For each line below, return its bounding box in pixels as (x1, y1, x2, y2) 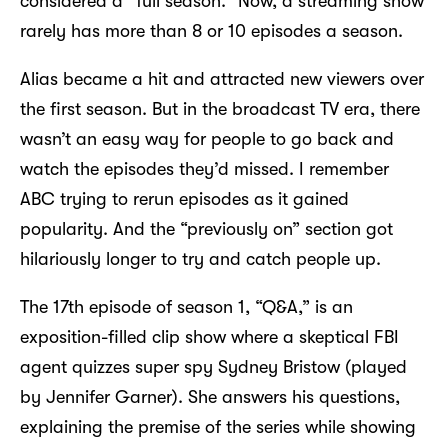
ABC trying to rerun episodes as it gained (20, 188, 349, 209)
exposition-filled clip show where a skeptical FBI (20, 326, 399, 347)
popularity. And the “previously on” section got (20, 218, 393, 239)
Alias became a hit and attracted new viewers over (20, 68, 424, 89)
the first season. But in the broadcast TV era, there (20, 98, 420, 119)
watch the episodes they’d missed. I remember (20, 158, 389, 179)
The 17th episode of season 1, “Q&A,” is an (20, 296, 353, 317)
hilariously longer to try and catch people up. (20, 248, 381, 269)
